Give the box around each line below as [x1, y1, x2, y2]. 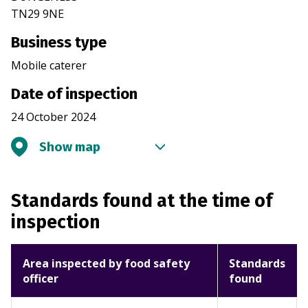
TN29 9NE [11, 6, 64, 22]
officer [23, 271, 58, 287]
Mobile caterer [11, 58, 87, 74]
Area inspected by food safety [23, 256, 190, 272]
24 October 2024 [11, 109, 96, 125]
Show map [39, 139, 100, 155]
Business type [11, 33, 107, 52]
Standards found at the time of [11, 190, 272, 212]
